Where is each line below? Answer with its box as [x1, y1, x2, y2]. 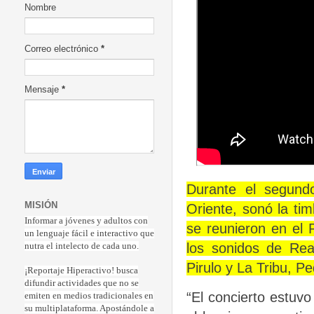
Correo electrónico [25, 43, 101, 54]
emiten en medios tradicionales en [25, 291, 153, 301]
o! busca [107, 266, 138, 276]
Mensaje [25, 85, 62, 95]
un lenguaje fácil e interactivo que [25, 228, 154, 239]
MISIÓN [25, 200, 57, 210]
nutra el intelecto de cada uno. [25, 241, 139, 252]
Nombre [25, 3, 56, 13]
